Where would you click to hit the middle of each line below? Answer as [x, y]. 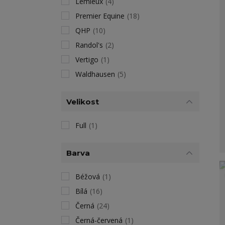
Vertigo [87, 60]
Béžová [88, 177]
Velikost [83, 101]
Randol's [89, 45]
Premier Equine [100, 16]
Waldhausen [95, 74]
